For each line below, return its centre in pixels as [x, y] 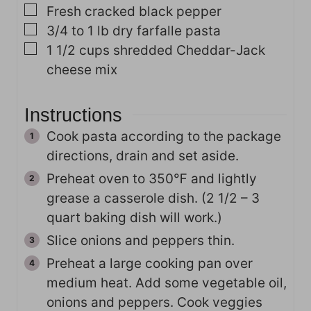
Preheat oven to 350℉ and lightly [152, 178]
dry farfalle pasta [167, 31]
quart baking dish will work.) [134, 217]
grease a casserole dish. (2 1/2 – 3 [153, 198]
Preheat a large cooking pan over [150, 263]
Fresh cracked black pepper [134, 11]
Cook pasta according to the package [164, 136]
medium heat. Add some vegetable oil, [167, 283]
